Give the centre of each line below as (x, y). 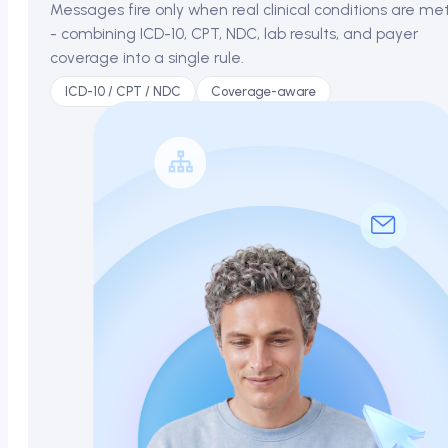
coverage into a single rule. (147, 57)
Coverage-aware (263, 91)
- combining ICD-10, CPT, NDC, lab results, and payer (234, 33)
